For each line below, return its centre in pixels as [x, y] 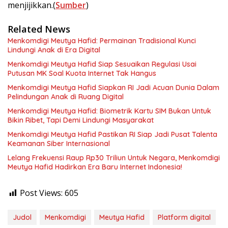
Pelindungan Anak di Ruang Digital [66, 97]
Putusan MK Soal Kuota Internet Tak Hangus [82, 73]
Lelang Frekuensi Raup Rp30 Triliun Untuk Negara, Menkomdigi [114, 158]
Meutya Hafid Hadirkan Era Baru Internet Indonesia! [95, 167]
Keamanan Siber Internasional [59, 144]
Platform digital [184, 217]
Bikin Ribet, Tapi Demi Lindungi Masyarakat [81, 120]
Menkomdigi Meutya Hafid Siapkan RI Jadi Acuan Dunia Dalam [113, 88]
